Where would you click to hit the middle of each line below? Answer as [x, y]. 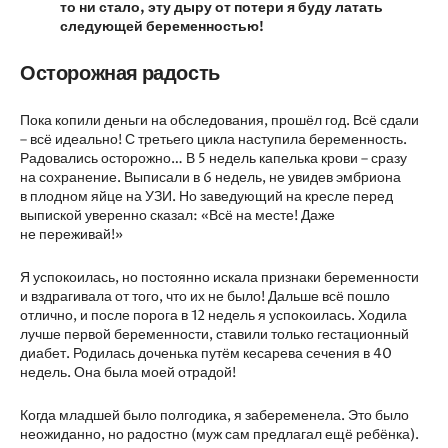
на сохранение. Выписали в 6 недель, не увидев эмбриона [210, 177]
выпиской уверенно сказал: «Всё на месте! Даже [177, 215]
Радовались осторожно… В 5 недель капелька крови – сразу [213, 158]
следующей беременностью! [162, 26]
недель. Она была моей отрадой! [128, 372]
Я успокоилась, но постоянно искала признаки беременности [219, 277]
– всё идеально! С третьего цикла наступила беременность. [213, 139]
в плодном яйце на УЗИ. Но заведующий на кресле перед [206, 196]
